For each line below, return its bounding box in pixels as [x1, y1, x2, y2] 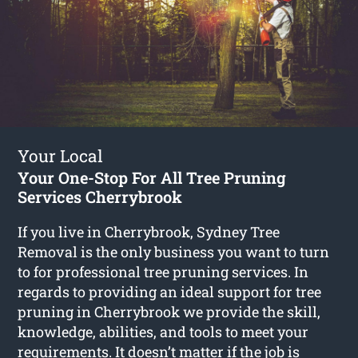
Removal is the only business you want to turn [18, 241, 330, 261]
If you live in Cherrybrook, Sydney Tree [18, 221, 280, 241]
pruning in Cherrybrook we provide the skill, [18, 301, 321, 321]
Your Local [18, 144, 104, 167]
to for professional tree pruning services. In [18, 261, 309, 281]
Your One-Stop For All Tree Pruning [18, 166, 287, 188]
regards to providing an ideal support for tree [18, 281, 322, 301]
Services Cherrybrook [18, 185, 183, 207]
